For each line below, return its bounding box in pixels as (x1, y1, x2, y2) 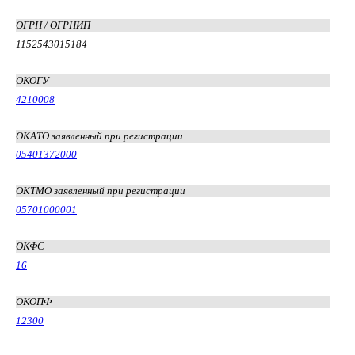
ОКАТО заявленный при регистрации (16, 129, 183, 142)
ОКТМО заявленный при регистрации (16, 185, 185, 197)
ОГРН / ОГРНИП (16, 18, 90, 31)
